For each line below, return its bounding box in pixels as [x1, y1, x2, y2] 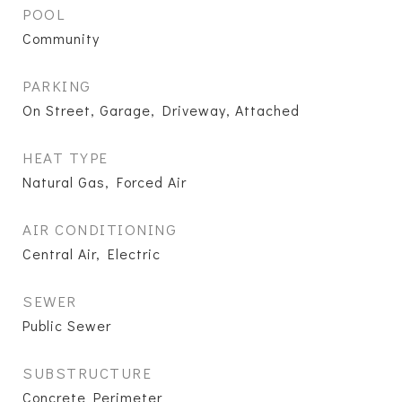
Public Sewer [22, 316, 111, 335]
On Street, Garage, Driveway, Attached [22, 100, 300, 119]
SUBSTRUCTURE [22, 363, 152, 383]
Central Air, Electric [22, 244, 161, 263]
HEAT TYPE [22, 147, 109, 168]
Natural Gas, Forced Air [22, 172, 187, 191]
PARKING [22, 75, 92, 96]
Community [22, 29, 100, 48]
